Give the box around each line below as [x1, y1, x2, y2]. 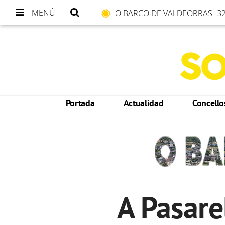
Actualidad [123, 97, 164, 109]
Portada [65, 97, 95, 109]
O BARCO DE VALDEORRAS [115, 8, 214, 19]
